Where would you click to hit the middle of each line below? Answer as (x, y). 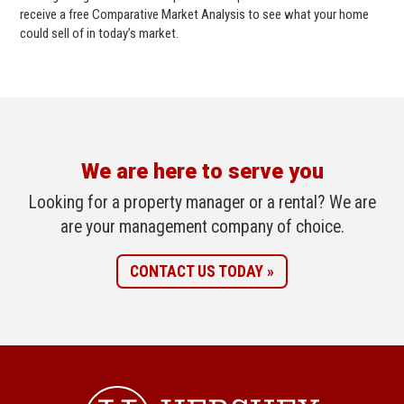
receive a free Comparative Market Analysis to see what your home (194, 14)
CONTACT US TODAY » (202, 272)
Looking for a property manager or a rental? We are (202, 202)
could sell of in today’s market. (99, 33)
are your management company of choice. (202, 226)
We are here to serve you (202, 171)
